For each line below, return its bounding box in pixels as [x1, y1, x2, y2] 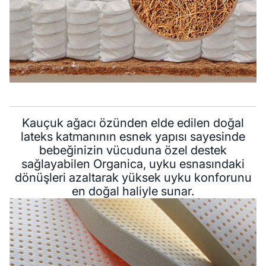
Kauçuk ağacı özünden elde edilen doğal [22, 116, 244, 131]
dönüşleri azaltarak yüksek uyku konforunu [14, 170, 252, 185]
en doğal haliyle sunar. [72, 184, 194, 199]
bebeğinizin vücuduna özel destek [39, 143, 227, 158]
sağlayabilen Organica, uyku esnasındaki [21, 157, 245, 172]
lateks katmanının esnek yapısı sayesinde [21, 129, 245, 144]
